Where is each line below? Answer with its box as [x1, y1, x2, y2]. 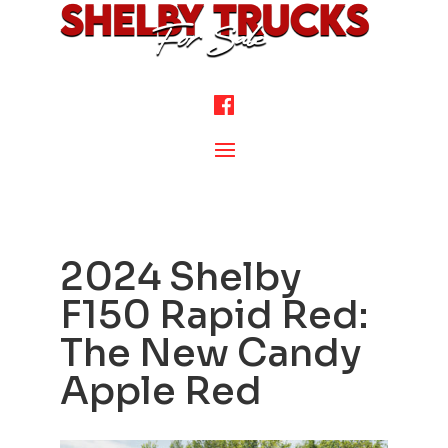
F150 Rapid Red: [59, 291, 368, 339]
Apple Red [59, 367, 262, 415]
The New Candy [59, 329, 362, 377]
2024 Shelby [59, 253, 302, 301]
